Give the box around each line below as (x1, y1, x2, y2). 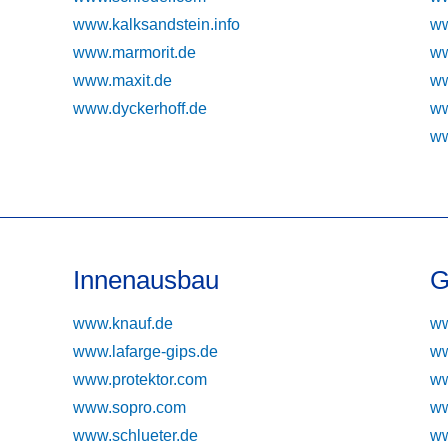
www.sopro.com (73, 398, 187, 416)
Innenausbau (73, 264, 220, 295)
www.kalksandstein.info (73, 15, 241, 33)
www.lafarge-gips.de (73, 342, 219, 360)
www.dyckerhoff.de (73, 99, 208, 117)
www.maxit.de (73, 71, 173, 89)
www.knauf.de (73, 314, 174, 332)
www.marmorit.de (73, 43, 197, 61)
